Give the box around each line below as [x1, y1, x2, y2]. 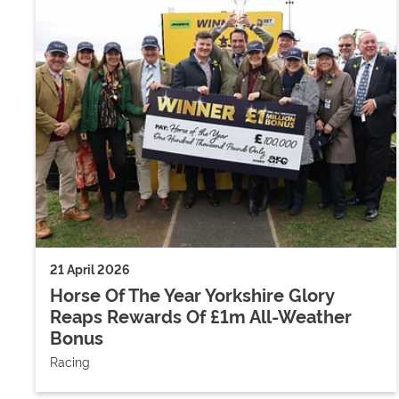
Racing [50, 352, 90, 370]
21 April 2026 [50, 260, 130, 277]
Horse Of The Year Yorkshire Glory [50, 281, 335, 306]
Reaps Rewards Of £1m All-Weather [50, 302, 352, 328]
